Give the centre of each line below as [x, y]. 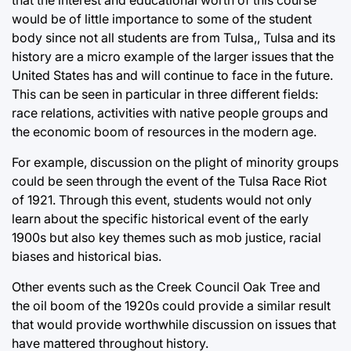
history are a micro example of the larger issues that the [173, 56]
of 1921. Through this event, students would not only [162, 200]
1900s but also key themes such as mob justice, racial [166, 237]
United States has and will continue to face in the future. [172, 75]
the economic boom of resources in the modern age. [164, 132]
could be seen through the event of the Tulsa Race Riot [169, 181]
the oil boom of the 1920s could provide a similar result [171, 306]
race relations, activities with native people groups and [170, 113]
